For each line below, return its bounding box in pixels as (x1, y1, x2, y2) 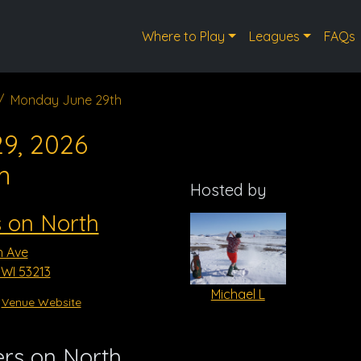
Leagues (248, 28, 300, 44)
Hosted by (190, 180, 267, 200)
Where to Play (142, 28, 226, 44)
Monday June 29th (10, 92, 122, 108)
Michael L (210, 285, 265, 302)
